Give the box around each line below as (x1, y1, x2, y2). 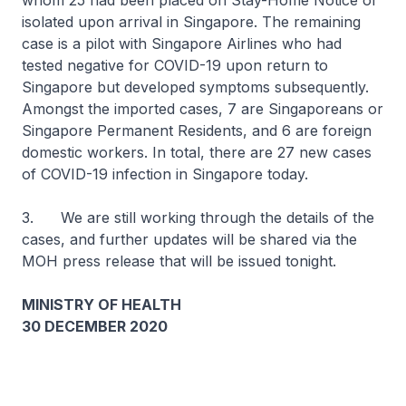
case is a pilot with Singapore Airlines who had (22, 34, 342, 53)
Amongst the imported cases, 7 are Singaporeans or (22, 100, 383, 118)
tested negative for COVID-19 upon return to (22, 56, 328, 74)
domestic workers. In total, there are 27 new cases (22, 143, 372, 161)
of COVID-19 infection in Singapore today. (22, 165, 308, 183)
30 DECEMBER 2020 (22, 317, 168, 335)
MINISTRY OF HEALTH (22, 295, 181, 314)
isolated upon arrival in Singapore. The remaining (22, 13, 361, 31)
